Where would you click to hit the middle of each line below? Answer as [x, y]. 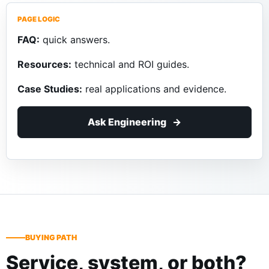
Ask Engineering [127, 122]
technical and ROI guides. [131, 65]
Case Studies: [50, 89]
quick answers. [75, 40]
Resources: [45, 65]
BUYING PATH [51, 238]
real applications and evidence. [155, 89]
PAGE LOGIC [39, 20]
